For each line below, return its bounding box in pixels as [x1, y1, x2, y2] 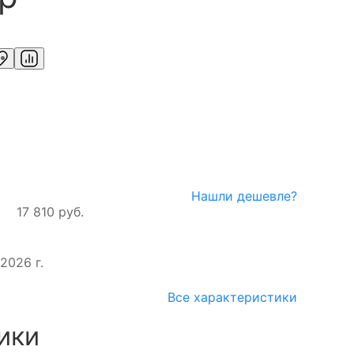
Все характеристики [168, 289, 297, 306]
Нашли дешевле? [191, 188, 297, 205]
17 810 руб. [16, 204, 84, 220]
